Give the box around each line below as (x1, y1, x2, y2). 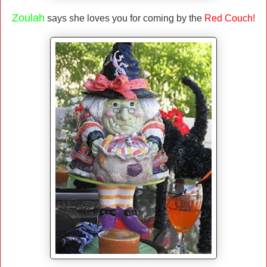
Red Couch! (204, 13, 255, 24)
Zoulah (12, 12, 45, 24)
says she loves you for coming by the (45, 13, 204, 24)
